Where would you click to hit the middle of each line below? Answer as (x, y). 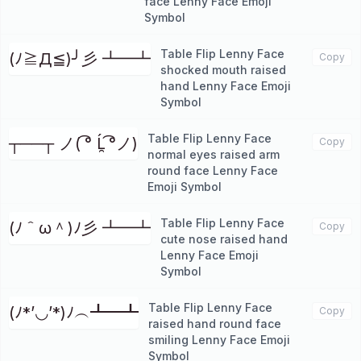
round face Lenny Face (213, 170)
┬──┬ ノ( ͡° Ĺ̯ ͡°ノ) (73, 143)
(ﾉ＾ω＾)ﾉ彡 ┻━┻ (80, 228)
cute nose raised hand (224, 239)
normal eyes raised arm (214, 154)
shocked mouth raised (223, 70)
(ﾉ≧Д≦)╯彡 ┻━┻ (80, 59)
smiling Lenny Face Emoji (219, 340)
